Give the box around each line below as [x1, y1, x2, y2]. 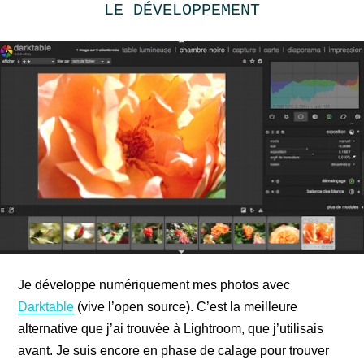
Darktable [18, 299, 75, 314]
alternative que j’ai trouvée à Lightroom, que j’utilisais [18, 321, 324, 336]
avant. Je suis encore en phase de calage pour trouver [18, 343, 330, 357]
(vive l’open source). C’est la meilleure [74, 299, 298, 314]
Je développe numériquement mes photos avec [18, 277, 291, 292]
